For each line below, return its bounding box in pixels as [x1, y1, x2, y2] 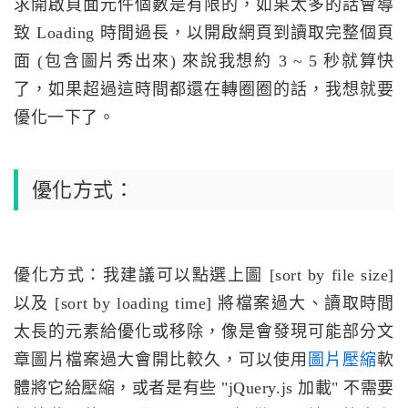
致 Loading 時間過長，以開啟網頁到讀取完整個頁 [14, 24, 394, 43]
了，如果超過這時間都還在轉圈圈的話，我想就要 [14, 80, 394, 99]
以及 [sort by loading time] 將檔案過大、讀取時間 [14, 294, 394, 313]
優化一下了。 [14, 108, 116, 127]
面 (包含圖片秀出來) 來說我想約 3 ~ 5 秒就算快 [14, 52, 394, 71]
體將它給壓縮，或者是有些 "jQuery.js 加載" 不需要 [14, 379, 394, 398]
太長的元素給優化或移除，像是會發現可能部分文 [14, 322, 394, 342]
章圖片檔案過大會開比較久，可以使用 [14, 351, 309, 370]
